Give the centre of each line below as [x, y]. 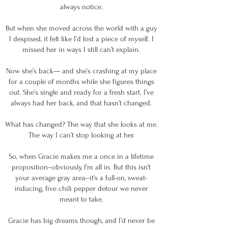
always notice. [81, 7]
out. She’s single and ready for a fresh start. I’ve [81, 92]
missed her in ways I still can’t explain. [81, 50]
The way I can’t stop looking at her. [81, 135]
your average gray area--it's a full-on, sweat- [81, 178]
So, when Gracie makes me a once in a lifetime [81, 156]
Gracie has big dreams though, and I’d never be [81, 221]
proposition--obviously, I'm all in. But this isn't [81, 167]
